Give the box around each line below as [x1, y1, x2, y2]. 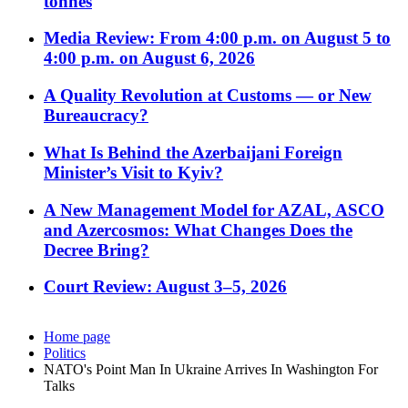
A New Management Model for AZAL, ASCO [44, 199, 384, 219]
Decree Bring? [44, 240, 149, 260]
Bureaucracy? [44, 106, 148, 126]
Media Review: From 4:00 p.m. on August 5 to [44, 28, 391, 48]
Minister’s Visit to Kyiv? [44, 162, 223, 182]
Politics [44, 345, 86, 362]
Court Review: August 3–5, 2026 [44, 277, 287, 297]
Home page [44, 329, 110, 345]
